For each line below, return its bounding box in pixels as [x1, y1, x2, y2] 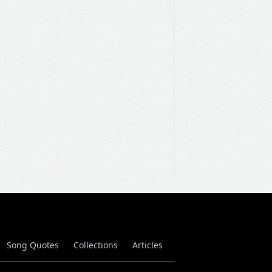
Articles [132, 239, 163, 251]
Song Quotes [7, 239, 59, 251]
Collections [73, 239, 118, 251]
